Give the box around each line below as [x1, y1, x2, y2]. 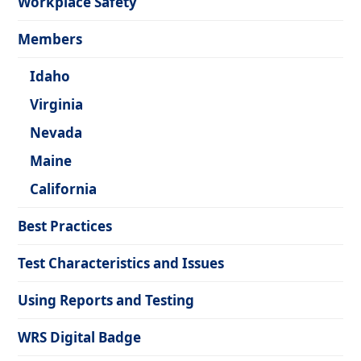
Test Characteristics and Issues [18, 254, 225, 272]
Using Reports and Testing [18, 291, 195, 309]
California [30, 180, 98, 198]
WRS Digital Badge [18, 328, 142, 346]
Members [18, 30, 83, 48]
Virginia [30, 95, 84, 114]
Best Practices [18, 217, 113, 235]
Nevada [30, 123, 83, 142]
